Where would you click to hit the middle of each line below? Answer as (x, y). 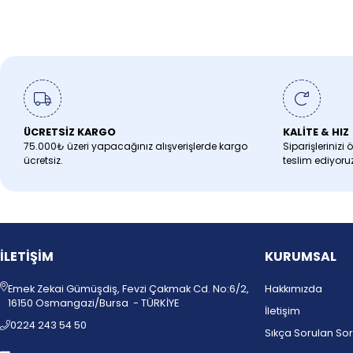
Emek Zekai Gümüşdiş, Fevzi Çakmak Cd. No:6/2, (128, 288)
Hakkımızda (294, 288)
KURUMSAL (301, 256)
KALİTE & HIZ (316, 132)
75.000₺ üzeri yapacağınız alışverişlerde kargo (136, 146)
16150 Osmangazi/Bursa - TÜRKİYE (93, 303)
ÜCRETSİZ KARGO (70, 132)
